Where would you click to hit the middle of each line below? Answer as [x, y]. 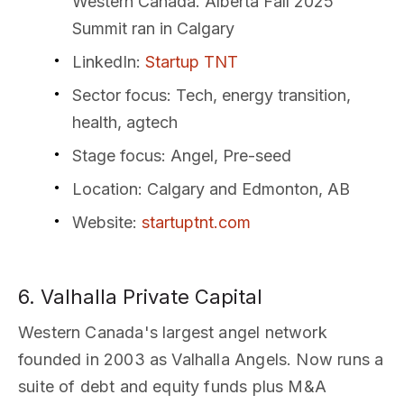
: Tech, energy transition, [259, 95]
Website [102, 223]
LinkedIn [104, 61]
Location [105, 189]
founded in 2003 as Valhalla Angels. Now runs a [201, 359]
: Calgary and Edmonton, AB [244, 189]
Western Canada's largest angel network [173, 332]
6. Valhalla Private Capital [140, 296]
